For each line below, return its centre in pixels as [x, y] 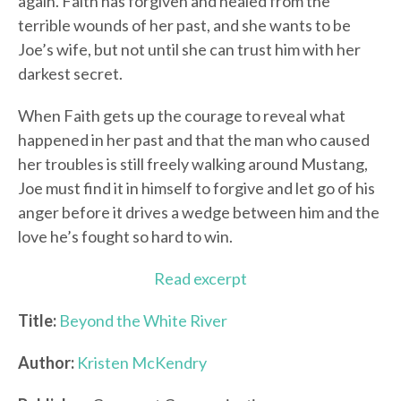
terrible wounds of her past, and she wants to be [184, 26]
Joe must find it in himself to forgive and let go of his [196, 188]
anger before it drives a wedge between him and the [199, 213]
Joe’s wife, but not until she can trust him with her [189, 50]
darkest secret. [70, 74]
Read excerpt [200, 279]
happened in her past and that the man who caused [194, 140]
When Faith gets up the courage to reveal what [182, 116]
